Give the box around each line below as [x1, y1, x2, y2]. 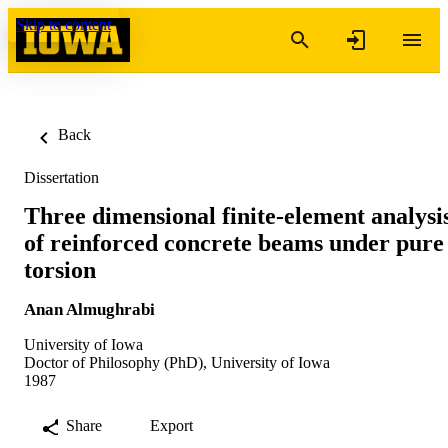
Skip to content [16, 16, 111, 33]
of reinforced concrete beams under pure [24, 229, 444, 256]
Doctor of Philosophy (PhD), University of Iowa [24, 353, 330, 371]
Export [150, 416, 193, 434]
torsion [24, 256, 96, 283]
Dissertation [24, 169, 99, 186]
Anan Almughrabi [24, 299, 155, 319]
